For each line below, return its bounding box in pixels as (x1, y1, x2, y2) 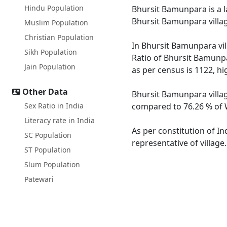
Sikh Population (24, 47, 77, 57)
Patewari (24, 174, 54, 184)
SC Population (24, 130, 71, 140)
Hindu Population (24, 3, 84, 13)
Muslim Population (24, 18, 88, 27)
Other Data (22, 86, 68, 97)
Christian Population (24, 32, 94, 42)
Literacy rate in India (24, 116, 95, 125)
